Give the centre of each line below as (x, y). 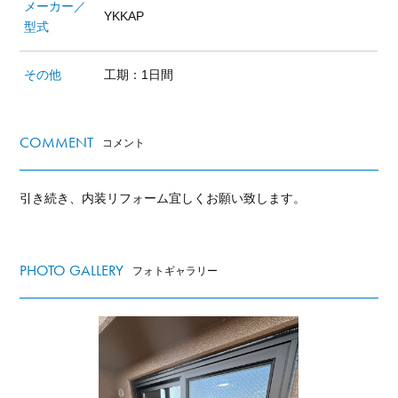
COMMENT (57, 143)
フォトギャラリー (175, 271)
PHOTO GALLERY (72, 271)
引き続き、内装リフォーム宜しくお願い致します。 (163, 199)
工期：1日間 (139, 75)
